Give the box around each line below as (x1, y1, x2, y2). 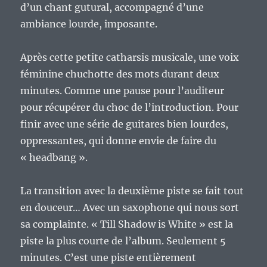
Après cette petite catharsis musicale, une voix (20, 51, 240, 64)
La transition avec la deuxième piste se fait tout (20, 185, 244, 197)
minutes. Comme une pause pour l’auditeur (20, 85, 225, 97)
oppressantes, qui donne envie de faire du (20, 135, 217, 147)
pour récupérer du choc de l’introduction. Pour (20, 101, 239, 114)
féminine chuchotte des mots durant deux (20, 68, 220, 80)
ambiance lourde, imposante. (20, 18, 158, 30)
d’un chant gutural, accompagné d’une (20, 1, 204, 14)
